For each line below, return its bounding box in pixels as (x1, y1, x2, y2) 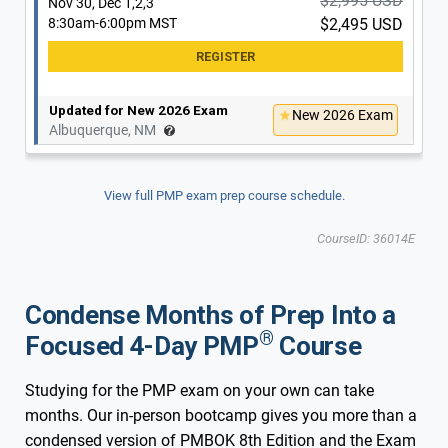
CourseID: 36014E (317, 230, 415, 246)
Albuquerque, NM (49, 121, 156, 138)
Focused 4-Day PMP (25, 330, 259, 361)
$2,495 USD (320, 14, 403, 34)
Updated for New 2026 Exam (49, 101, 228, 118)
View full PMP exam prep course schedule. (103, 187, 345, 203)
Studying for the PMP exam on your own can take (25, 380, 374, 400)
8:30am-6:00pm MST (48, 14, 177, 31)
